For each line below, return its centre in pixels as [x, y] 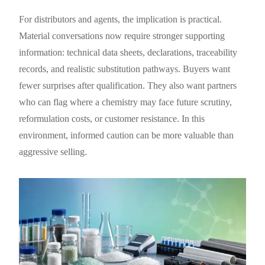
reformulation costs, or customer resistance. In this [112, 119]
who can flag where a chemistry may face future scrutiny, [126, 102]
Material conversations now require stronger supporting [122, 36]
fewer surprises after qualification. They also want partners [128, 86]
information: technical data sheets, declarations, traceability [128, 53]
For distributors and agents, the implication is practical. [121, 20]
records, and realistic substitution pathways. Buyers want [125, 69]
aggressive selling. [53, 152]
